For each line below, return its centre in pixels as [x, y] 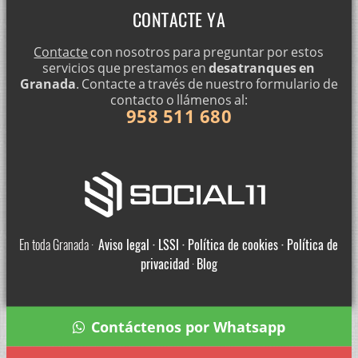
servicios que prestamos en [126, 68]
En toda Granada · [59, 245]
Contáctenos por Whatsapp [188, 327]
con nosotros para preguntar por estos [206, 52]
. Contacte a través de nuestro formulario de [207, 84]
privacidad [165, 264]
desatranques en [262, 68]
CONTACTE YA [179, 20]
